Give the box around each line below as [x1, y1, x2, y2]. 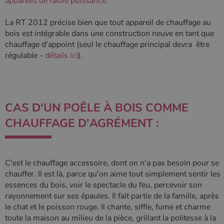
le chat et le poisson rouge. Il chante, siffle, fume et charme [5, 201, 210, 212]
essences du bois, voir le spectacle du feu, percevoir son [5, 179, 202, 190]
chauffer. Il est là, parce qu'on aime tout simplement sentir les [5, 168, 220, 179]
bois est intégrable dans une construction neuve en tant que [5, 28, 214, 39]
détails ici [45, 50, 78, 61]
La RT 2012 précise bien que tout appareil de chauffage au [5, 17, 211, 28]
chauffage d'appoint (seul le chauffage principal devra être [5, 39, 209, 50]
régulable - [5, 50, 45, 61]
